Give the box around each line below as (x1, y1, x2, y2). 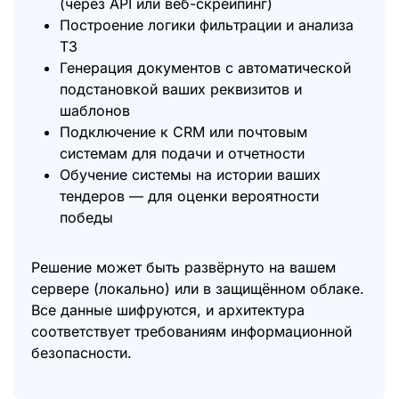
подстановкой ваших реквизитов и (60, 80, 302, 98)
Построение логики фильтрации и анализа (60, 16, 354, 34)
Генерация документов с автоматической (60, 59, 351, 77)
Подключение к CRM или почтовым (60, 123, 307, 141)
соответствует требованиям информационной (31, 322, 352, 340)
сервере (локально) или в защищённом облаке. (31, 280, 364, 297)
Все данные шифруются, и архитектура (31, 301, 305, 319)
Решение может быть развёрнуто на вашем (31, 258, 336, 276)
